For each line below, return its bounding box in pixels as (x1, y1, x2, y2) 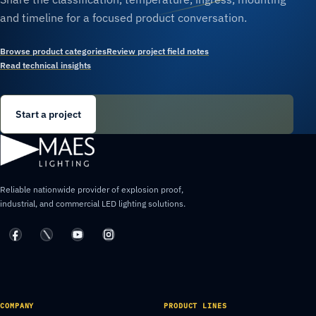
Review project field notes (107, 45, 209, 57)
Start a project (16, 108, 81, 121)
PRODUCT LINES (164, 301, 227, 311)
